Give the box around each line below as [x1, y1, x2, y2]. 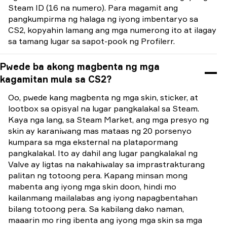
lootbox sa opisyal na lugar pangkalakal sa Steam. [8, 103, 199, 113]
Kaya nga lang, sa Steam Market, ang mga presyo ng [8, 115, 209, 125]
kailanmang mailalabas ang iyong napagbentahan [8, 193, 198, 203]
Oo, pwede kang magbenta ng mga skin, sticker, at [8, 92, 198, 102]
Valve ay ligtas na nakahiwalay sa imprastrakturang [8, 159, 205, 169]
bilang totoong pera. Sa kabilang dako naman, [8, 204, 184, 214]
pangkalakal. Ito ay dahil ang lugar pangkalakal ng [8, 148, 198, 158]
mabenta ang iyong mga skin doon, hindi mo [8, 181, 176, 192]
